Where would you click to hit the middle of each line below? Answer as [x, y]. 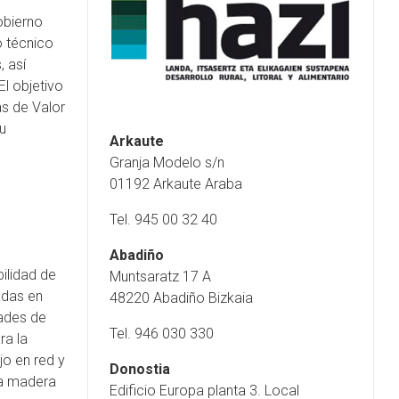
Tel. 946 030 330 [162, 333]
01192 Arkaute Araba [176, 183]
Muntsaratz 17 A [160, 276]
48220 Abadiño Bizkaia [181, 297]
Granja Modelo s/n [167, 162]
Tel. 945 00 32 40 [163, 219]
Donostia [140, 369]
